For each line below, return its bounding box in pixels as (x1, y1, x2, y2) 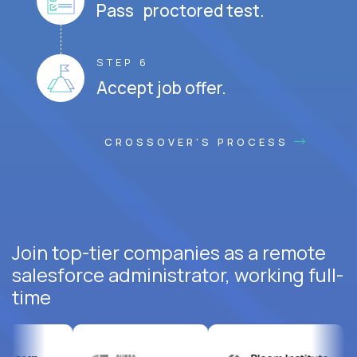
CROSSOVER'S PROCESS (104, 135, 294, 150)
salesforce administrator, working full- (12, 261, 343, 288)
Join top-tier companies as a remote (12, 239, 326, 266)
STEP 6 (96, 55, 149, 70)
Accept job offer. (96, 76, 226, 100)
